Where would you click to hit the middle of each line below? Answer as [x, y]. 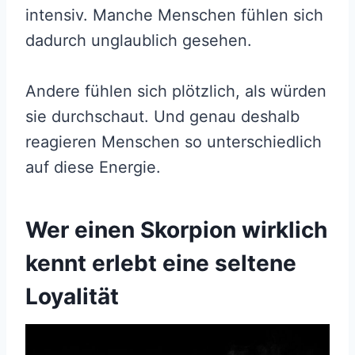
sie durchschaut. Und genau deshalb [162, 116]
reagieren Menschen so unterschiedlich [174, 141]
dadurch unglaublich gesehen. [141, 40]
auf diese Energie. [93, 167]
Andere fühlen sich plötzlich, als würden [176, 91]
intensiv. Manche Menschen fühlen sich [174, 15]
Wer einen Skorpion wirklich [176, 229]
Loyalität [72, 296]
